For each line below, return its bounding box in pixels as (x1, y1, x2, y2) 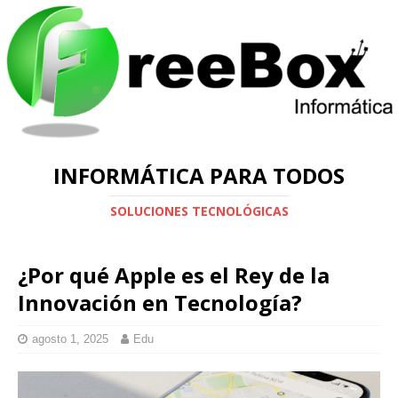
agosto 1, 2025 (32, 332, 108, 346)
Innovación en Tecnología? (18, 288, 302, 318)
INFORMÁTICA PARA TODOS (53, 161, 345, 191)
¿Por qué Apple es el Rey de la (18, 260, 330, 291)
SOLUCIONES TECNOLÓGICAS (109, 203, 289, 220)
